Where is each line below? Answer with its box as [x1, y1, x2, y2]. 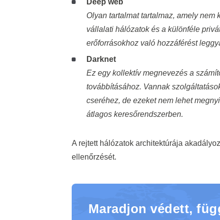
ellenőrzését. [71, 152, 116, 161]
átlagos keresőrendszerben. [86, 110, 183, 119]
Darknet [86, 55, 116, 64]
